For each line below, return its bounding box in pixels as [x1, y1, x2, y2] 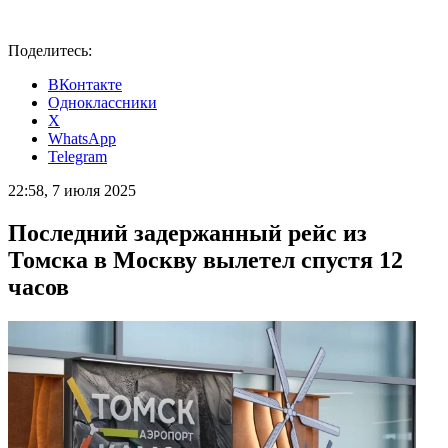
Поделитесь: [8, 42, 92, 59]
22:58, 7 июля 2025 [8, 182, 136, 199]
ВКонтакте [48, 76, 122, 93]
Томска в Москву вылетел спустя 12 [8, 246, 403, 273]
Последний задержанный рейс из [8, 219, 367, 246]
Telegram [48, 148, 107, 165]
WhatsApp [48, 130, 116, 147]
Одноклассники [48, 94, 157, 111]
